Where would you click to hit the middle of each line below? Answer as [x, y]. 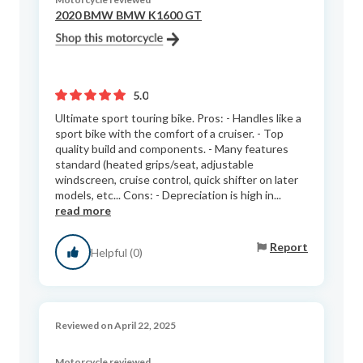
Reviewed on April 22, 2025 [115, 326]
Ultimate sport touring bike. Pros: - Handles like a [178, 118]
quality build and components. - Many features [172, 149]
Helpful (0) [117, 252]
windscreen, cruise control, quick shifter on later [177, 180]
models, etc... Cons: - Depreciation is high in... [168, 195]
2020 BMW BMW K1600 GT [128, 15]
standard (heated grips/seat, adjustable [154, 164]
